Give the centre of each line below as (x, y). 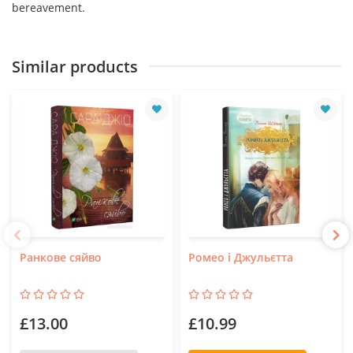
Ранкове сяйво (61, 257)
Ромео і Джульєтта (241, 257)
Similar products (75, 66)
